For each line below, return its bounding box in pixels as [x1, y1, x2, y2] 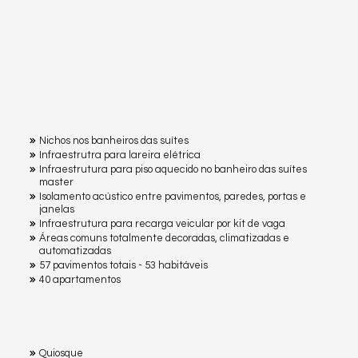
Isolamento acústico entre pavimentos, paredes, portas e [39, 191, 306, 203]
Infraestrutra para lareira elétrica [39, 149, 201, 161]
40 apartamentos [39, 274, 121, 286]
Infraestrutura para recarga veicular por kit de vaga [39, 218, 285, 230]
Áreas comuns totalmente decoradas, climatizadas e [39, 233, 289, 245]
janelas [39, 204, 74, 216]
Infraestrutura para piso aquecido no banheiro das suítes [39, 164, 307, 176]
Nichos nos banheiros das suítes [39, 135, 189, 147]
